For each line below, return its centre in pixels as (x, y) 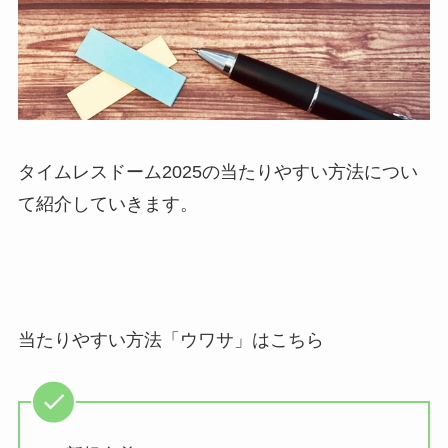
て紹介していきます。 (107, 204)
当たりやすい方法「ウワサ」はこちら (170, 339)
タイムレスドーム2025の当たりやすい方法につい (217, 172)
